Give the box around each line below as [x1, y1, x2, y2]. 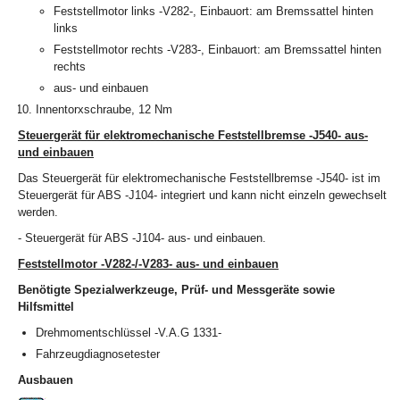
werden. [18, 205, 58, 220]
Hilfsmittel [18, 300, 74, 314]
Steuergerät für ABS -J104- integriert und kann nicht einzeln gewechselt [18, 188, 387, 203]
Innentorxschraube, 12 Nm [36, 103, 172, 117]
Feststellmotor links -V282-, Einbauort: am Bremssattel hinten [54, 4, 373, 19]
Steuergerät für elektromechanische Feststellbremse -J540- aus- [18, 129, 368, 143]
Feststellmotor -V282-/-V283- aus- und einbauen [18, 257, 279, 271]
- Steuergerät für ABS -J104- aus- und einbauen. [18, 231, 266, 246]
